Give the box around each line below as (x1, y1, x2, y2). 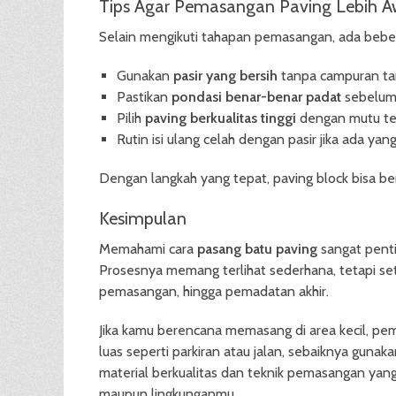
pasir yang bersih (173, 67, 278, 84)
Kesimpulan (99, 208, 187, 229)
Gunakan (117, 67, 173, 84)
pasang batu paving (197, 240, 317, 257)
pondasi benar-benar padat (171, 88, 341, 105)
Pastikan (117, 88, 171, 105)
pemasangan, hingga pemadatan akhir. (99, 283, 329, 300)
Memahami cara (99, 240, 197, 257)
